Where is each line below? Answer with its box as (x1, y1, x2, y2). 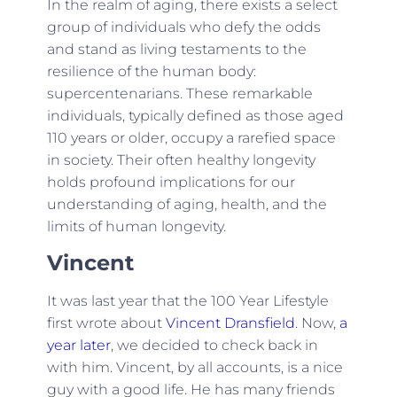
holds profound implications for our (46, 174, 295, 191)
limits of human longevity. (46, 218, 226, 236)
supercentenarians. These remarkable (46, 85, 313, 103)
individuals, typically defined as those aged (46, 107, 344, 125)
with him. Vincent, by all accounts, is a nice (46, 358, 343, 376)
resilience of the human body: (46, 63, 256, 81)
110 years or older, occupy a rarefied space (46, 129, 336, 147)
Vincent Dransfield (165, 314, 295, 331)
